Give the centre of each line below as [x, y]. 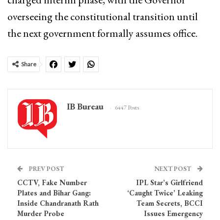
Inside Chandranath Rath [58, 203]
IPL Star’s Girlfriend [169, 182]
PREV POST [46, 168]
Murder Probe [41, 213]
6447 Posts [127, 107]
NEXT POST [173, 168]
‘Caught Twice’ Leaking [165, 192]
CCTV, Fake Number [52, 182]
